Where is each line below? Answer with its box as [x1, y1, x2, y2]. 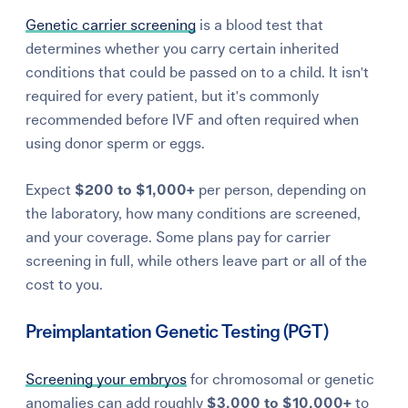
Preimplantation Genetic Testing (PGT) [25, 322, 329, 342]
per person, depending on [195, 182, 367, 198]
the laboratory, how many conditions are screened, [25, 206, 362, 221]
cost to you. [25, 277, 104, 292]
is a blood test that [196, 17, 324, 33]
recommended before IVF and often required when [25, 112, 360, 127]
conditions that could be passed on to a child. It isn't [25, 65, 370, 80]
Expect [25, 182, 76, 198]
